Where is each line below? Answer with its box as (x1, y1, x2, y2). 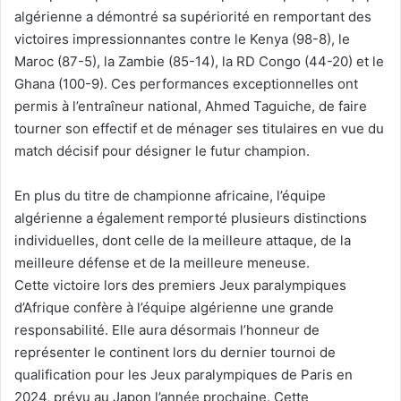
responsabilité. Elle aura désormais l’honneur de (14, 320, 320, 338)
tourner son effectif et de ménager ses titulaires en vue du (14, 119, 384, 137)
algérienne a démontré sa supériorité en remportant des (14, 7, 371, 25)
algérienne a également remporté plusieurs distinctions (14, 209, 367, 226)
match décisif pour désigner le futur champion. (14, 141, 310, 159)
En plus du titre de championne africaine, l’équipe (14, 186, 326, 204)
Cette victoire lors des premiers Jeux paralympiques (14, 276, 346, 294)
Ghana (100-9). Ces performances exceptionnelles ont (14, 74, 358, 92)
